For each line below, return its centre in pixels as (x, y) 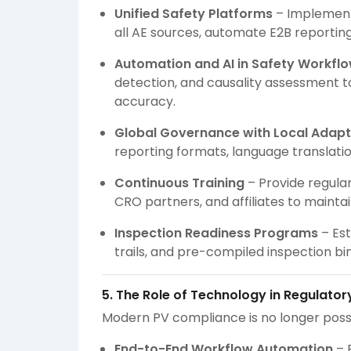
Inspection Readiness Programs (216, 233)
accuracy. (145, 102)
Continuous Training (179, 183)
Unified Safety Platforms (194, 14)
